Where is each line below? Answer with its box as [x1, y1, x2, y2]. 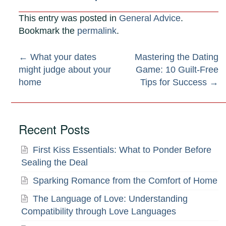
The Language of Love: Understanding [33, 194, 188, 204]
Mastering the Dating [135, 52, 218, 63]
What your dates [28, 52, 97, 63]
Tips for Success [140, 77, 209, 88]
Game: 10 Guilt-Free [136, 65, 218, 75]
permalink [77, 26, 117, 36]
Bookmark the [19, 26, 78, 36]
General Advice [119, 13, 181, 24]
